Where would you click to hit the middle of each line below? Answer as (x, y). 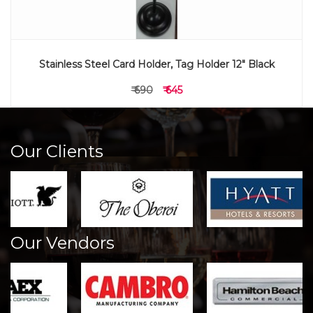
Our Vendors (63, 243)
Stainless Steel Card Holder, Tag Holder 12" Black (156, 64)
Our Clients (57, 151)
